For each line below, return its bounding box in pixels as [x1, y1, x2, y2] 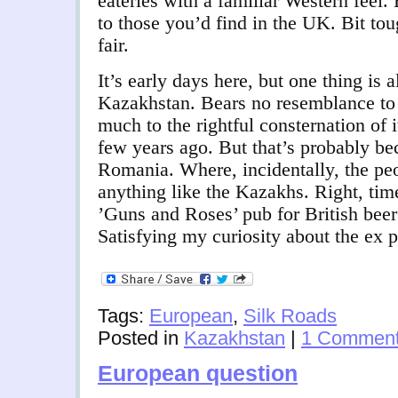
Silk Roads [243, 305, 337, 328]
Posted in [98, 327, 184, 350]
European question [98, 362, 298, 386]
